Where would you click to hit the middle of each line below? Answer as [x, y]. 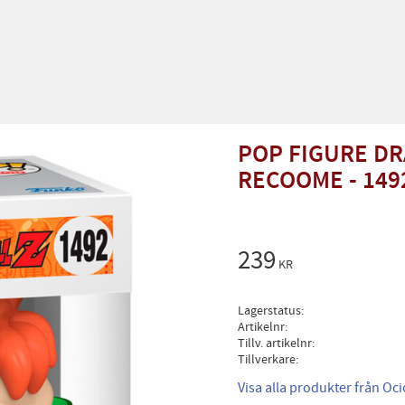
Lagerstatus [269, 311]
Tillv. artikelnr [274, 344]
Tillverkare [266, 360]
